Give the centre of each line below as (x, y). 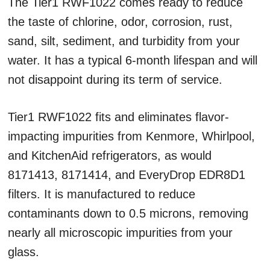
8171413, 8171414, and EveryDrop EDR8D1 (127, 175)
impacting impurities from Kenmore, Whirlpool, (131, 136)
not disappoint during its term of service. (115, 80)
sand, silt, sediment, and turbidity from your (124, 41)
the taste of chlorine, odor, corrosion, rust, (120, 22)
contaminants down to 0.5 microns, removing (128, 213)
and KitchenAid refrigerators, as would (110, 155)
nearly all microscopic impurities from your (120, 233)
